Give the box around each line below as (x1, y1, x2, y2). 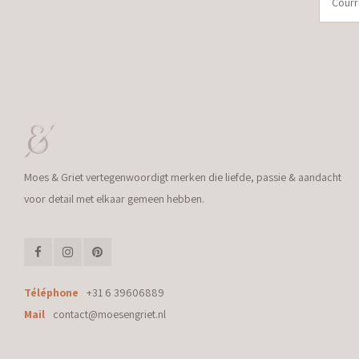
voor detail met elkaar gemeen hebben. (24, 192, 204, 206)
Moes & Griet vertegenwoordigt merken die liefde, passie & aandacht (24, 170, 341, 184)
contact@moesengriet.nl (53, 307, 166, 321)
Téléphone (24, 285, 79, 300)
